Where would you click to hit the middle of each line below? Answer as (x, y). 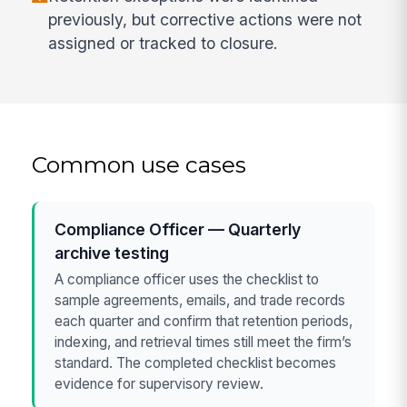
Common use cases (139, 164)
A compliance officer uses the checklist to (187, 279)
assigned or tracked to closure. (164, 43)
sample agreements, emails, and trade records (200, 300)
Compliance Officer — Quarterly (178, 229)
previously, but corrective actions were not (205, 19)
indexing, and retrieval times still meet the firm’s (203, 342)
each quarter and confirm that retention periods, (204, 321)
